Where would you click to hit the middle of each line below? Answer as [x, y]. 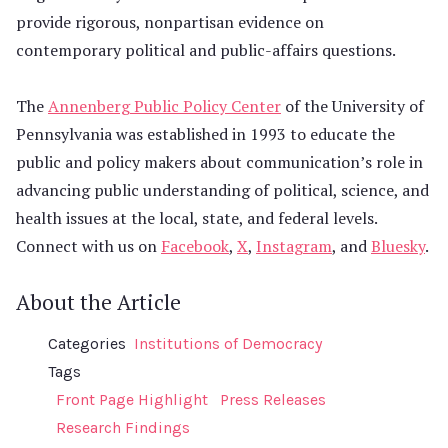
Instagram [294, 245]
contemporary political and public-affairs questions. [206, 49]
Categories [87, 343]
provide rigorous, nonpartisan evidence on [170, 21]
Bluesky [398, 245]
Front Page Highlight [132, 399]
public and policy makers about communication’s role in [219, 161]
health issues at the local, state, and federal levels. [196, 217]
